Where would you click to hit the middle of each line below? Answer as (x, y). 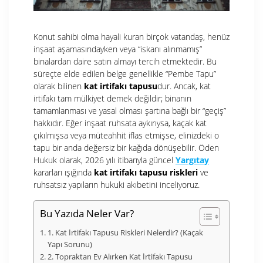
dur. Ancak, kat (184, 86)
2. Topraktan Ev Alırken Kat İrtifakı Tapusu (120, 257)
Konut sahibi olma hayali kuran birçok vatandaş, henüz (131, 36)
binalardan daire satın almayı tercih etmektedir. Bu (125, 61)
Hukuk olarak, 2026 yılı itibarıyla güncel (104, 160)
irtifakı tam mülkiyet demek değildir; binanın (112, 98)
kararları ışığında (64, 172)
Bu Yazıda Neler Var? (87, 214)
